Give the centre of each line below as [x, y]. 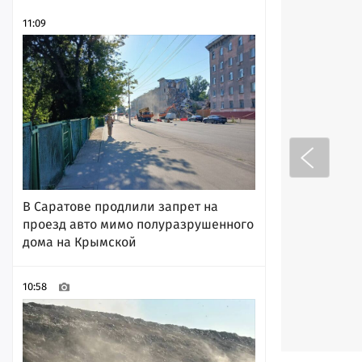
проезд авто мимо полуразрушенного [138, 224]
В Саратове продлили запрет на [120, 206]
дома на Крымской [80, 242]
